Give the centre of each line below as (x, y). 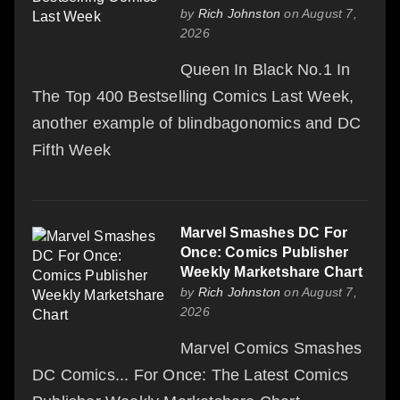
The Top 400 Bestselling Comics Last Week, (193, 96)
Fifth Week (71, 150)
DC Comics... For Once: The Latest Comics (191, 375)
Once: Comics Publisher (265, 252)
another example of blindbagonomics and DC (197, 123)
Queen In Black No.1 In (266, 69)
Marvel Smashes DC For (264, 232)
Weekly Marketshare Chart (271, 271)
